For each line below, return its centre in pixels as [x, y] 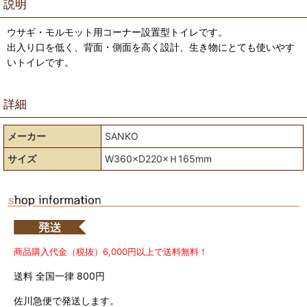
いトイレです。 [40, 62]
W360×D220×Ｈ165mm [158, 159]
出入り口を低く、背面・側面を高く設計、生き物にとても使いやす [151, 47]
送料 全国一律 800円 [59, 275]
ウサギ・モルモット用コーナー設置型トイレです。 [117, 32]
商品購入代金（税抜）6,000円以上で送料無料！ [111, 251]
